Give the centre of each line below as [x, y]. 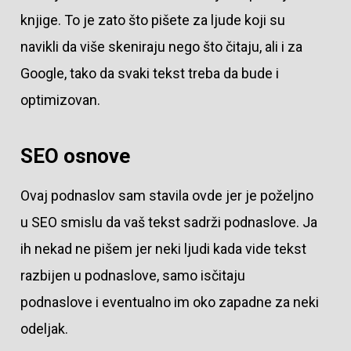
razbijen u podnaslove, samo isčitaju [132, 276]
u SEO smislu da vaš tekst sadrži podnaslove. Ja [168, 223]
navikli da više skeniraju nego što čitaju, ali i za [161, 46]
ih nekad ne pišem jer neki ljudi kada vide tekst [163, 249]
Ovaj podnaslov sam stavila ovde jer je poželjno [166, 196]
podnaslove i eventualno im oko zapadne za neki [169, 302]
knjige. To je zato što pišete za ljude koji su [152, 20]
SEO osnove [77, 156]
